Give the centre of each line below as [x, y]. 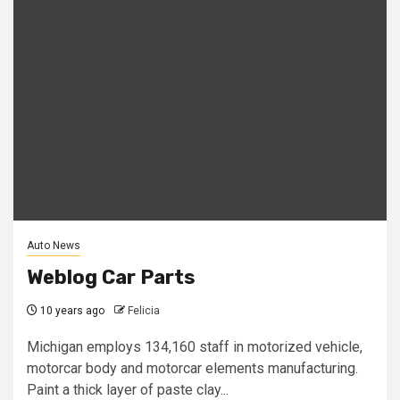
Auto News [54, 245]
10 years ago [71, 310]
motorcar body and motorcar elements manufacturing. [192, 368]
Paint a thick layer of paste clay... [128, 389]
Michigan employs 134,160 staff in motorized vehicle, [195, 346]
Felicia [144, 310]
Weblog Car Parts [111, 277]
